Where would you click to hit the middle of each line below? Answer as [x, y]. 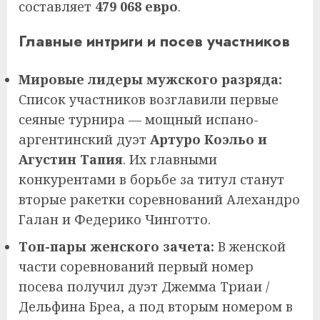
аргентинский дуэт [84, 139]
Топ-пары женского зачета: [116, 246]
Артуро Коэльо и [209, 139]
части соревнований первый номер [136, 266]
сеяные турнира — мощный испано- [139, 119]
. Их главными [170, 159]
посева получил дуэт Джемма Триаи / [144, 286]
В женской [250, 246]
